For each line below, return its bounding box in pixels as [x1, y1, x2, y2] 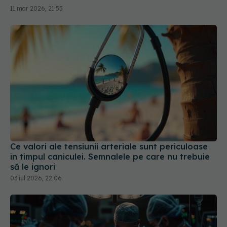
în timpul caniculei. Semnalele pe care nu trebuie [10, 151, 210, 162]
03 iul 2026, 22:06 [10, 174, 62, 182]
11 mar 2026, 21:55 [10, 5, 63, 13]
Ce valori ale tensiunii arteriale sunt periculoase [10, 141, 208, 152]
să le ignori [10, 161, 55, 172]
